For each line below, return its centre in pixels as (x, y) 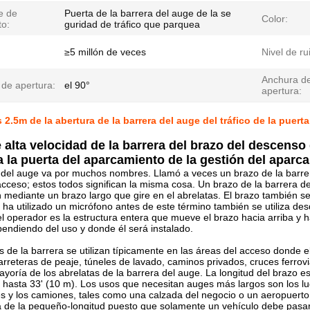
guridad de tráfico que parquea (132, 24)
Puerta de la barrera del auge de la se (148, 13)
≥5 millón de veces (105, 52)
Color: (275, 19)
